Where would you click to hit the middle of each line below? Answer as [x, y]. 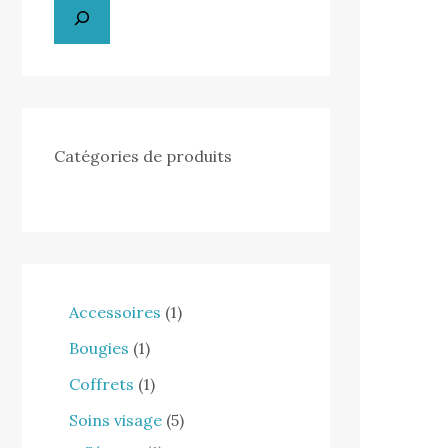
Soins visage [115, 419]
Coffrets [101, 383]
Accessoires [115, 311]
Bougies [99, 347]
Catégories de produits [143, 155]
